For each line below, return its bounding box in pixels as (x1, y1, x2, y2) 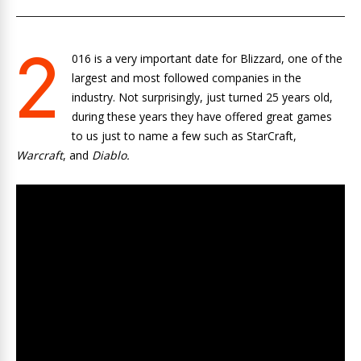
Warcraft (16, 147, 63, 163)
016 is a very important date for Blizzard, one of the (72, 51, 342, 66)
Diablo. (92, 147, 130, 163)
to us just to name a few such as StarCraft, (72, 128, 297, 143)
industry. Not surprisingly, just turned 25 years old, (72, 89, 333, 105)
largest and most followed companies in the (72, 70, 301, 85)
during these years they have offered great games (72, 109, 332, 124)
